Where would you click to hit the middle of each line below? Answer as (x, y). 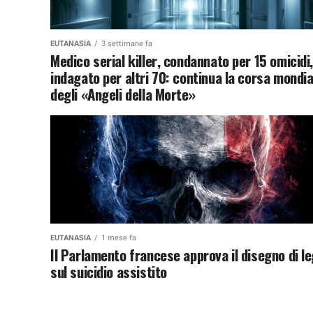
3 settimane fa (127, 43)
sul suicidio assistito (109, 271)
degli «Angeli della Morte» (123, 94)
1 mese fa (119, 238)
